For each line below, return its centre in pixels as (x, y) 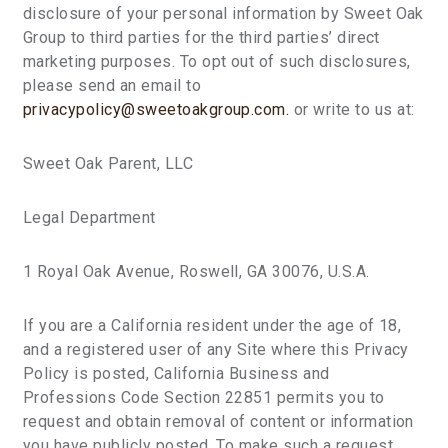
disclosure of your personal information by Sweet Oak (223, 13)
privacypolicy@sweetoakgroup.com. (156, 109)
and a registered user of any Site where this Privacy (216, 349)
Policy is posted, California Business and (176, 373)
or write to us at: (352, 109)
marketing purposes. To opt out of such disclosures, (217, 61)
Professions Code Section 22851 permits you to (204, 397)
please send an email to (112, 85)
